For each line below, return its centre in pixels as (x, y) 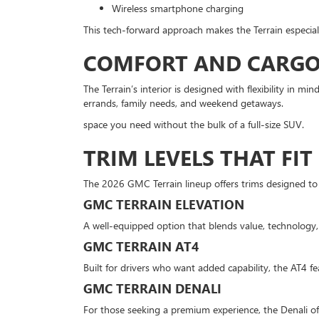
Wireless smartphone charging (178, 8)
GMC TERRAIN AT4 (141, 246)
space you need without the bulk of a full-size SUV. (194, 124)
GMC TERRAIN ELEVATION (164, 204)
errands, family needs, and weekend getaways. (183, 103)
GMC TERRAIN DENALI (152, 288)
